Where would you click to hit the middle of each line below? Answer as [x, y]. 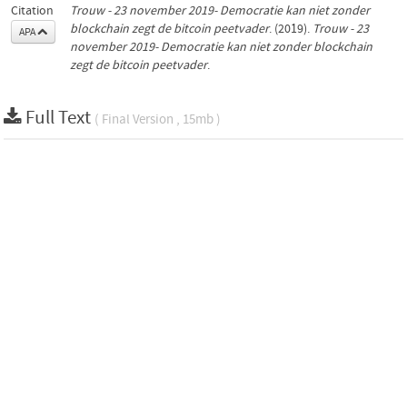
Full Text [60, 118]
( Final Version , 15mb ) [158, 119]
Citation [32, 10]
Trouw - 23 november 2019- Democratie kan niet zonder [220, 10]
